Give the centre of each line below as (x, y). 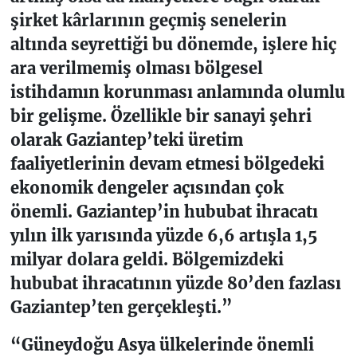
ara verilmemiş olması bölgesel (136, 69)
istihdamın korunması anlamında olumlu (177, 92)
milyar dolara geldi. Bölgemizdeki (147, 260)
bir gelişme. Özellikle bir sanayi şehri (161, 116)
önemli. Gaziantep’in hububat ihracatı (164, 212)
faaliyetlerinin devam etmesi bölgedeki (167, 164)
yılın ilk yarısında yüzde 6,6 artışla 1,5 (163, 236)
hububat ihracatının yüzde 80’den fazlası (175, 284)
